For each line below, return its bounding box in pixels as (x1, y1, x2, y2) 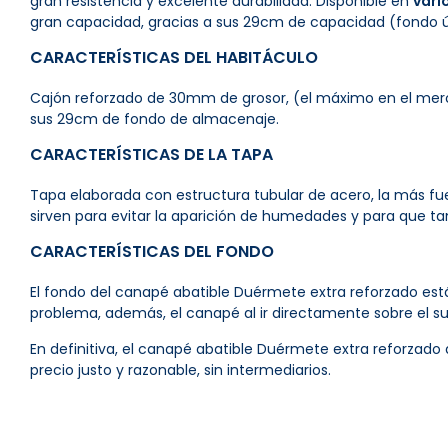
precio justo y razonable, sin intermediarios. (30, 360, 331, 380)
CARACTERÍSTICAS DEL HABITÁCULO (30, 46, 318, 69)
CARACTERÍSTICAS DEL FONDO (30, 240, 274, 263)
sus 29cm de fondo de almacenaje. (30, 109, 279, 129)
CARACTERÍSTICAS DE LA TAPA (30, 143, 273, 166)
